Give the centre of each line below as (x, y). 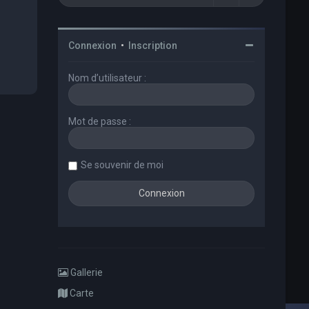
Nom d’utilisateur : (108, 78)
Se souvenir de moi (122, 165)
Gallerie (86, 272)
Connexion (93, 46)
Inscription (153, 46)
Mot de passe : (100, 121)
